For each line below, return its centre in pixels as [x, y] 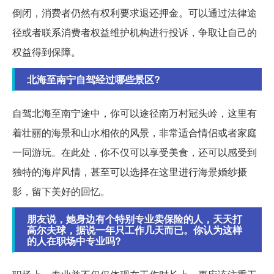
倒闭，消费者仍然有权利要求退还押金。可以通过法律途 [135, 12]
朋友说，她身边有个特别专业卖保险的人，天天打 [135, 218]
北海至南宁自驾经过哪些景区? [94, 79]
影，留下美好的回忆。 [61, 191]
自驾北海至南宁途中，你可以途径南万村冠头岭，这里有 [135, 113]
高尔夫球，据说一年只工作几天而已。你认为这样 [135, 229]
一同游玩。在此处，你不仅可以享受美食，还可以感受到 [135, 152]
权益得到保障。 [46, 51]
